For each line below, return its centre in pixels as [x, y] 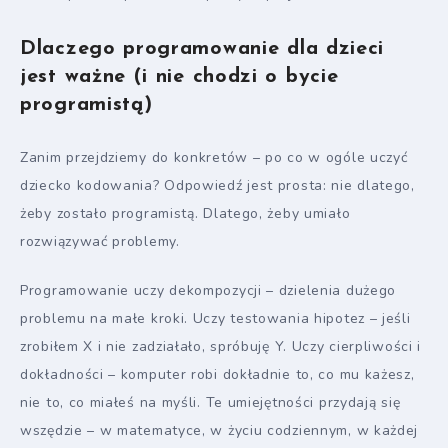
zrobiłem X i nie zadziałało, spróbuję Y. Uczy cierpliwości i [220, 347]
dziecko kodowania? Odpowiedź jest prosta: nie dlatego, [217, 186]
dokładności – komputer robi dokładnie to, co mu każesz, [217, 375]
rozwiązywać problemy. [100, 242]
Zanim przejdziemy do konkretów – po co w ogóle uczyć [214, 158]
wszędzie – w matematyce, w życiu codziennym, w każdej [219, 431]
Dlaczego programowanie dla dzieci [202, 48]
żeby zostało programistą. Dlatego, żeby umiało [185, 214]
